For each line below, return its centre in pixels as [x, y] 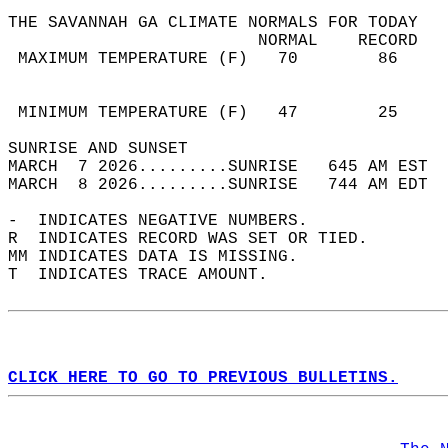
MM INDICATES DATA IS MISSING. [163, 257]
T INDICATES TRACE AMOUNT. [148, 275]
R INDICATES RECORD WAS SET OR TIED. [198, 239]
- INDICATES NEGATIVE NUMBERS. [168, 221]
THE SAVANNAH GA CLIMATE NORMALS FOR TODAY [223, 23]
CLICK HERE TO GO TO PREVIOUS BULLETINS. [203, 378]
